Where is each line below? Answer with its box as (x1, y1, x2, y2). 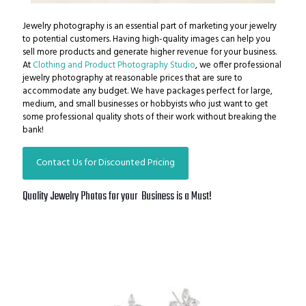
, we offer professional (195, 58, 281, 72)
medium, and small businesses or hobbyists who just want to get (23, 97, 268, 111)
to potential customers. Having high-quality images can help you (23, 32, 270, 46)
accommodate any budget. (23, 84, 130, 98)
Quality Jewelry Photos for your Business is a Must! (23, 188, 212, 206)
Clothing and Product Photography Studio (33, 58, 195, 72)
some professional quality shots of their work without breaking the (23, 110, 277, 124)
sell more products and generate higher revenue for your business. (23, 45, 277, 59)
